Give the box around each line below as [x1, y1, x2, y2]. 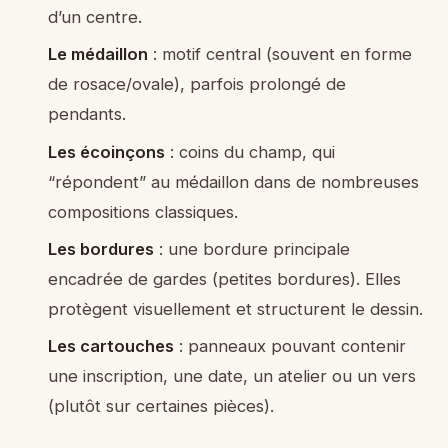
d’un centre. [47, 6, 142, 27]
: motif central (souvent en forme [147, 44, 412, 65]
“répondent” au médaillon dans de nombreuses [47, 171, 419, 192]
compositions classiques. [47, 201, 238, 222]
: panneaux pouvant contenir [173, 336, 406, 357]
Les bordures [47, 238, 154, 259]
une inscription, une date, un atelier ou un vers [47, 366, 416, 387]
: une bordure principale [153, 238, 350, 259]
